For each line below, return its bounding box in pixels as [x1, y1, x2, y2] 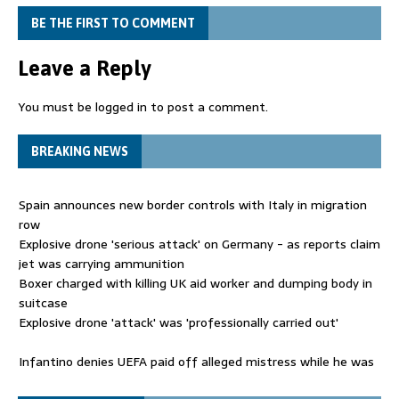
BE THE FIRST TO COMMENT [31, 15, 195, 30]
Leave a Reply [18, 55, 151, 80]
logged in [95, 96, 147, 117]
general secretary [19, 370, 120, 391]
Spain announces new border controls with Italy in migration [19, 194, 367, 215]
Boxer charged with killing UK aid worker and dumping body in [19, 273, 372, 293]
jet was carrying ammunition [19, 253, 184, 273]
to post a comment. [147, 96, 268, 117]
